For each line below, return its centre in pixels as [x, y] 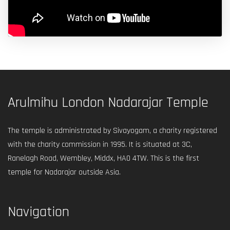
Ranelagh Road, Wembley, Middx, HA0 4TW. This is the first [103, 158]
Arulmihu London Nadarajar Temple [108, 102]
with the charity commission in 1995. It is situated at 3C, [100, 144]
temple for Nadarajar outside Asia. [64, 172]
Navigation [39, 212]
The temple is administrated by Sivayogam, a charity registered [112, 130]
